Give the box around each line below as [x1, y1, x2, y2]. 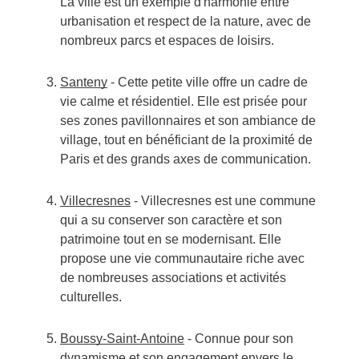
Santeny [59, 75, 107, 90]
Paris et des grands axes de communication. [59, 152, 311, 167]
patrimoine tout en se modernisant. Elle [59, 232, 281, 247]
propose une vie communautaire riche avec [59, 252, 305, 266]
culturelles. [59, 290, 122, 305]
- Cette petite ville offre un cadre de [107, 75, 308, 90]
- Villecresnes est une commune [130, 194, 316, 208]
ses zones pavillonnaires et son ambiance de [59, 114, 316, 128]
